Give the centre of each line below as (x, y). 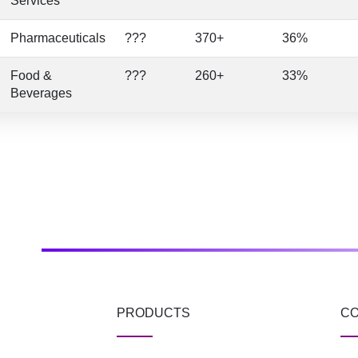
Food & (31, 76)
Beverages (41, 93)
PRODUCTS (153, 313)
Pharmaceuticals (58, 38)
